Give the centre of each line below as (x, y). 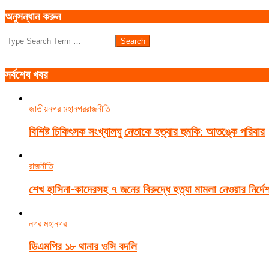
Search (17, 40)
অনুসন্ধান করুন (33, 17)
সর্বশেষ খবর (26, 75)
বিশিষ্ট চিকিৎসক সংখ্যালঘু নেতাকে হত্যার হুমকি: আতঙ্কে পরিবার (147, 132)
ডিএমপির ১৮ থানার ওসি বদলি (83, 247)
